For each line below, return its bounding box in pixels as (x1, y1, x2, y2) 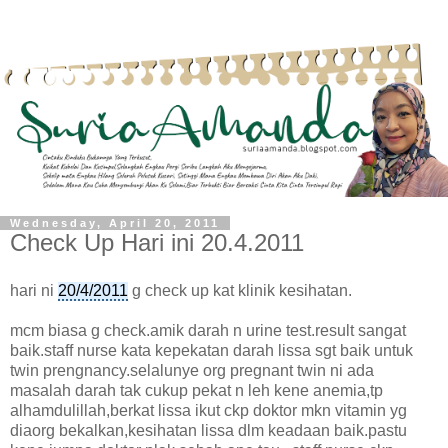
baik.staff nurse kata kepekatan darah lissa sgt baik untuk (10, 341, 413, 359)
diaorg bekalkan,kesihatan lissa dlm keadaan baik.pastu (10, 421, 407, 439)
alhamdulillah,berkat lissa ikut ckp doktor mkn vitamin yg (10, 401, 407, 419)
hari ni (10, 281, 58, 299)
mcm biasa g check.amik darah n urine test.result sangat (10, 321, 406, 339)
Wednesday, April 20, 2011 (10, 216, 220, 229)
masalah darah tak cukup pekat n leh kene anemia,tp (10, 381, 383, 399)
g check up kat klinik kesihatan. (128, 281, 352, 299)
